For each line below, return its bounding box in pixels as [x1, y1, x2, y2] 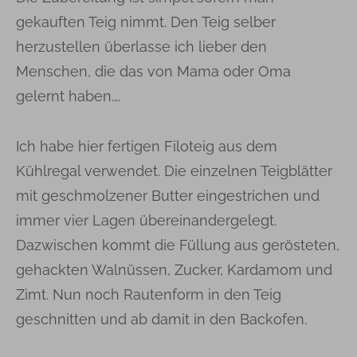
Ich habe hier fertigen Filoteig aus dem [16, 138, 277, 155]
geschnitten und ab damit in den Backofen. [16, 311, 307, 328]
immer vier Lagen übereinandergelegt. [16, 212, 277, 229]
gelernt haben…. [16, 88, 120, 105]
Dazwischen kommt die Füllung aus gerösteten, [16, 237, 339, 254]
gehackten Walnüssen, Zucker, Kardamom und [16, 261, 332, 279]
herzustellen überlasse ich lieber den [16, 38, 267, 56]
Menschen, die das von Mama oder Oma [16, 63, 291, 80]
